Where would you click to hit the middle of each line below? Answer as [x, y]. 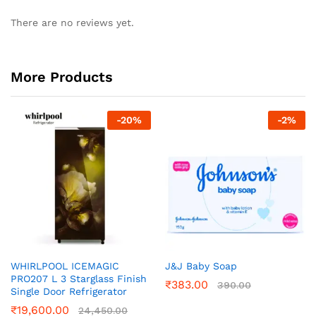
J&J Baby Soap [201, 266]
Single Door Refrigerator [69, 292]
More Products [62, 77]
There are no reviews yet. [72, 23]
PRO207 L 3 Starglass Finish [79, 279]
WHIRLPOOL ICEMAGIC [65, 266]
